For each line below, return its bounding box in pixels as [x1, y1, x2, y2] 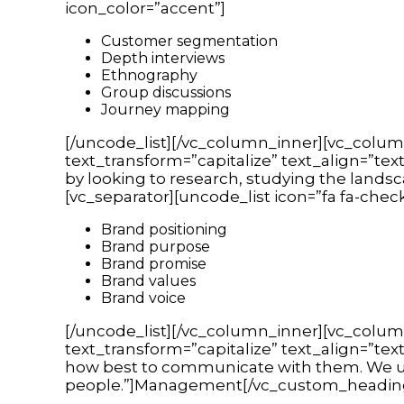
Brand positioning [101, 220, 227, 238]
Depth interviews [101, 49, 225, 67]
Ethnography [101, 66, 197, 84]
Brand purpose [101, 237, 210, 255]
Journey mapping [101, 100, 230, 118]
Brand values [101, 271, 196, 289]
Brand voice [101, 289, 186, 307]
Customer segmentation [101, 32, 278, 50]
